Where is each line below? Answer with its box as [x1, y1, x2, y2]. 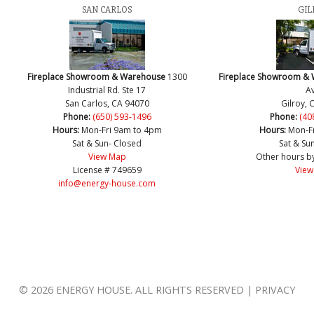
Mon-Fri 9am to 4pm [78, 124, 162, 137]
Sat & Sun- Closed [72, 137, 142, 150]
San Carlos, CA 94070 [64, 97, 149, 110]
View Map [88, 151, 126, 163]
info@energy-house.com [58, 177, 156, 190]
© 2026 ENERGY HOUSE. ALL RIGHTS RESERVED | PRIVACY [19, 282, 295, 296]
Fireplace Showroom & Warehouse [27, 71, 168, 83]
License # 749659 [72, 164, 142, 177]
